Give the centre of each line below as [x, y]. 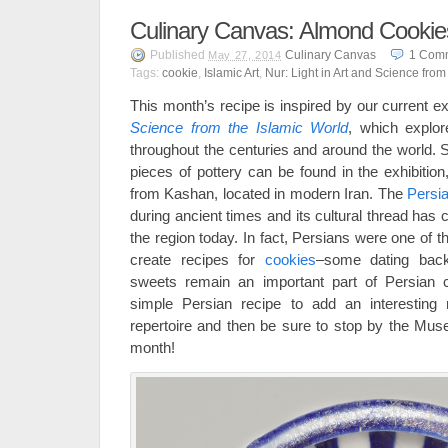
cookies [290, 260]
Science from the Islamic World [239, 128]
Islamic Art [231, 73]
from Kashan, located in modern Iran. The [269, 194]
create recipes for [197, 260]
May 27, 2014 [245, 55]
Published [179, 55]
